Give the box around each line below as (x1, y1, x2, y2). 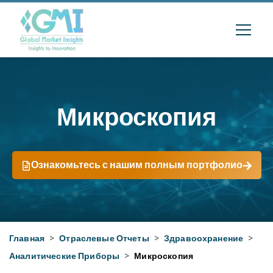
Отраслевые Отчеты (59, 232, 149, 244)
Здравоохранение (163, 232, 244, 244)
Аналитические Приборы (9, 250, 120, 261)
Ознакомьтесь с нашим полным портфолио (30, 158, 243, 171)
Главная (9, 232, 45, 244)
